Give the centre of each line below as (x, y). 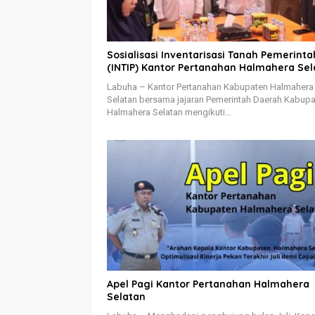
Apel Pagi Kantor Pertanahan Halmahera (208, 284)
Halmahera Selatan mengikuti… (169, 112)
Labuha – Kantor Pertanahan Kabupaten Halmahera (210, 87)
